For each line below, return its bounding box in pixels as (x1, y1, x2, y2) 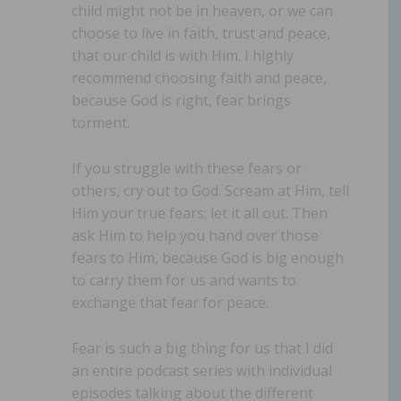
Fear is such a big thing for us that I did (72, 337, 333, 358)
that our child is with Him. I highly (72, 45, 294, 65)
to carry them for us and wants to (72, 269, 296, 290)
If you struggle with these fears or (72, 158, 302, 178)
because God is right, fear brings (72, 90, 291, 110)
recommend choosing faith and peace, (72, 67, 327, 88)
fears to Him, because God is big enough (72, 247, 344, 268)
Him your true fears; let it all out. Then (72, 202, 328, 223)
